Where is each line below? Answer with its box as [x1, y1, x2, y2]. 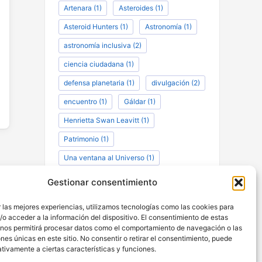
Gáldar [123, 97, 146, 106]
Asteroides [118, 4, 153, 13]
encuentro [63, 97, 97, 106]
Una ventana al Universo [63, 153, 144, 163]
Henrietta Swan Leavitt [63, 116, 139, 125]
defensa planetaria [63, 78, 125, 88]
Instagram [63, 201, 70, 211]
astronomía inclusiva [63, 41, 131, 50]
